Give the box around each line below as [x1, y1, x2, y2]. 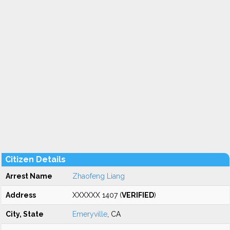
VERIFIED [122, 191, 154, 199]
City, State [6, 210, 44, 218]
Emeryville [72, 210, 107, 218]
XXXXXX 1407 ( [72, 191, 122, 199]
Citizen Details [5, 155, 66, 164]
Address [6, 191, 36, 199]
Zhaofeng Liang [72, 172, 125, 180]
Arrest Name [6, 172, 52, 180]
